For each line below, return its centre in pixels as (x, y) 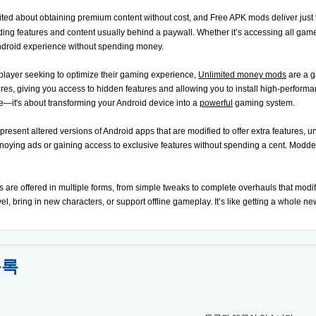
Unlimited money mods (242, 74)
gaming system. (264, 103)
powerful (216, 103)
